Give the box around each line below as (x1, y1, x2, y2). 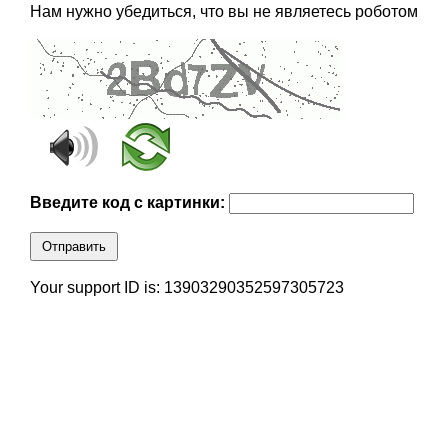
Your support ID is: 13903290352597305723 (29, 279, 344, 297)
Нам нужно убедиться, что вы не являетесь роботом (29, 3, 418, 21)
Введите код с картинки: (29, 194, 229, 212)
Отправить (41, 239, 106, 255)
